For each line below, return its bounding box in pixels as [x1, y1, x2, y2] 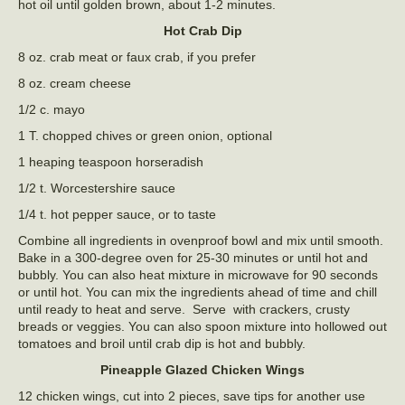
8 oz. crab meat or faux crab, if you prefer [18, 49, 256, 64]
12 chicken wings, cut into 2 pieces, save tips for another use [18, 388, 365, 403]
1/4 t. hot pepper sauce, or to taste [18, 206, 216, 221]
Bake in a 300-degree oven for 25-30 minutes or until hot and [18, 250, 368, 265]
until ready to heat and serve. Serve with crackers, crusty [18, 301, 350, 316]
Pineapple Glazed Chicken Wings [100, 362, 305, 377]
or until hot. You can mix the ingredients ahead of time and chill [18, 284, 377, 299]
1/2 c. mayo [18, 101, 85, 117]
